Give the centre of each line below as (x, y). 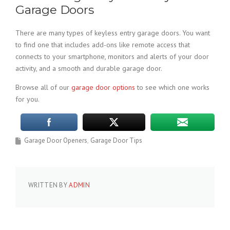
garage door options (103, 87)
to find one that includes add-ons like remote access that (103, 45)
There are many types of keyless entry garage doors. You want (113, 33)
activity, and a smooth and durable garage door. (89, 68)
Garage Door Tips (116, 140)
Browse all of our (43, 87)
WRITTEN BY (49, 185)
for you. (27, 99)
